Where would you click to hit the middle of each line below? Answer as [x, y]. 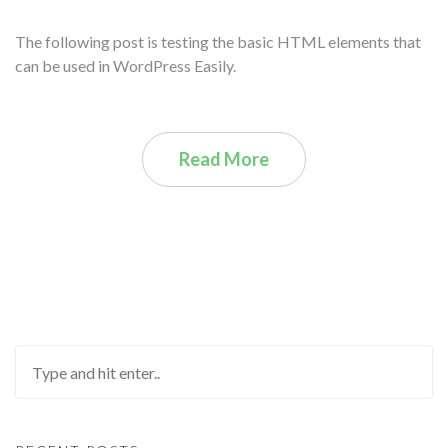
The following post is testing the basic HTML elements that [218, 41]
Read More [224, 159]
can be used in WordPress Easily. [125, 65]
